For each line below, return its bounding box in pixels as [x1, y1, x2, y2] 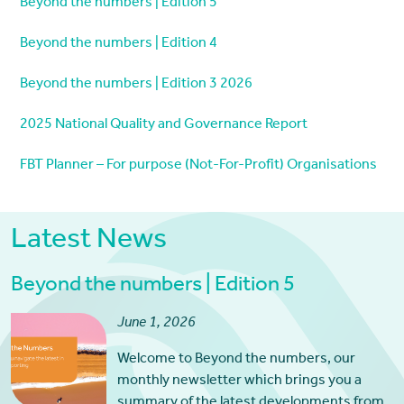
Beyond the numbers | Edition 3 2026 [19, 78, 252, 93]
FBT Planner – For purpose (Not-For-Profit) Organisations [19, 159, 377, 174]
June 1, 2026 [116, 317, 196, 332]
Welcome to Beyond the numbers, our [116, 353, 355, 368]
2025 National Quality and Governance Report [19, 118, 308, 133]
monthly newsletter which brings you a [116, 374, 362, 390]
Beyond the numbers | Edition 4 [19, 37, 217, 52]
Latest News [10, 227, 167, 257]
